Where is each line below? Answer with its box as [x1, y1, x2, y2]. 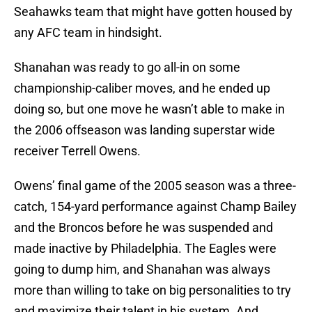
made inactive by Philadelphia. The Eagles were [14, 241, 276, 256]
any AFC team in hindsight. [14, 25, 162, 40]
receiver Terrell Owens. [14, 143, 141, 159]
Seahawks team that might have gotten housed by [14, 4, 292, 19]
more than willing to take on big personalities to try [14, 283, 291, 298]
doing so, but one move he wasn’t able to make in [14, 102, 285, 117]
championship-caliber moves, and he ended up [14, 81, 270, 96]
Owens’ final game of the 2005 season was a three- [14, 178, 296, 194]
